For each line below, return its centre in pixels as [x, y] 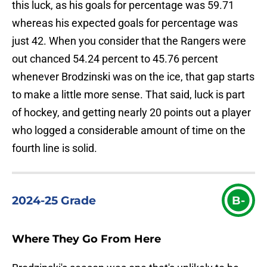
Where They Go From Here [86, 239]
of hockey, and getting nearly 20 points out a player [131, 113]
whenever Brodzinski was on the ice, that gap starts [133, 77]
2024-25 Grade [54, 201]
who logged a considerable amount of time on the [129, 131]
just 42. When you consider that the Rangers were [129, 41]
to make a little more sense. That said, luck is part [128, 95]
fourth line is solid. [55, 148]
